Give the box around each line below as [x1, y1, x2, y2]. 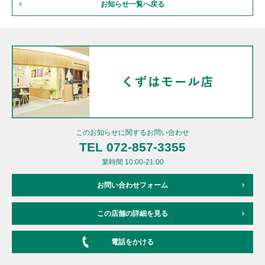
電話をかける [111, 237, 154, 246]
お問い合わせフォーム [97, 180, 168, 189]
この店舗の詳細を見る [97, 209, 168, 218]
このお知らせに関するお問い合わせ [76, 128, 189, 137]
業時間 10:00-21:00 [101, 157, 164, 166]
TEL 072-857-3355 [79, 140, 186, 154]
